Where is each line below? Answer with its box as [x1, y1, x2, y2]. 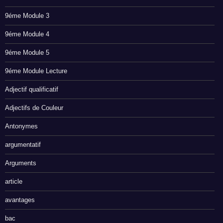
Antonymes [5, 122, 38, 130]
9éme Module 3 [5, 12, 49, 20]
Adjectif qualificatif [5, 86, 58, 94]
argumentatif [5, 141, 41, 149]
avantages [5, 196, 35, 204]
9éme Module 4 [5, 30, 49, 38]
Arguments [5, 159, 36, 167]
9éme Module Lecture [5, 67, 67, 75]
